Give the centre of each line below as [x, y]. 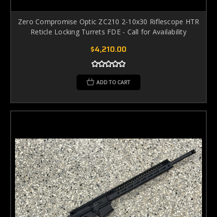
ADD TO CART [113, 82]
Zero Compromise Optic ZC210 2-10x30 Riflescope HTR [108, 21]
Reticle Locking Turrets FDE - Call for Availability [108, 31]
